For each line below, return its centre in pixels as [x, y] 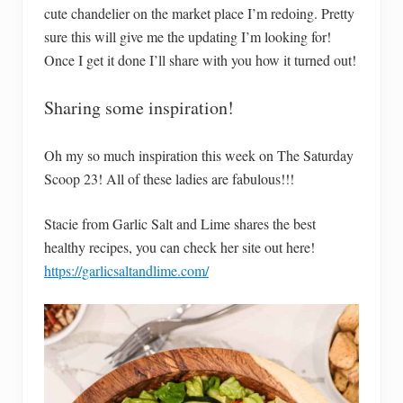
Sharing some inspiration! [139, 107]
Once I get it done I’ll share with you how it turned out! [200, 59]
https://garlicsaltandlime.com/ [126, 270]
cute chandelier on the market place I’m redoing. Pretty [199, 13]
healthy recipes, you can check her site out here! [179, 246]
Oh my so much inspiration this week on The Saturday [199, 155]
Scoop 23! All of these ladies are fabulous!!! [169, 178]
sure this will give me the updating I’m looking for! [188, 36]
